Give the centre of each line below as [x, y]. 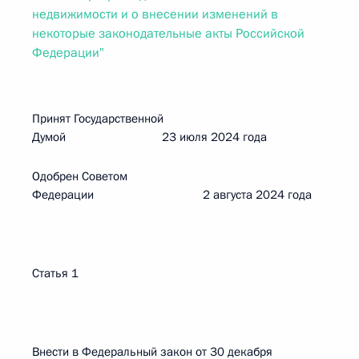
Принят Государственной [98, 119]
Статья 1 [55, 273]
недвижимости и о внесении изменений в [155, 14]
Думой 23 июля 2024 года [149, 137]
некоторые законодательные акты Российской [168, 34]
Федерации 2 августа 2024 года [172, 195]
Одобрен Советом [80, 176]
